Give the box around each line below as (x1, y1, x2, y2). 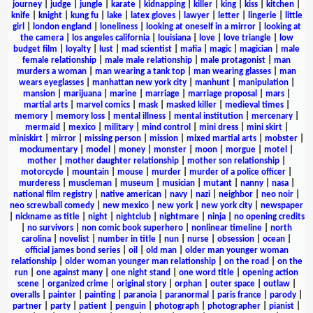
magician (240, 44, 272, 54)
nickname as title (15, 212, 80, 221)
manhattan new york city (92, 78, 187, 87)
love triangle (223, 33, 271, 43)
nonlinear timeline (191, 223, 262, 233)
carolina (22, 234, 51, 244)
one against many (36, 268, 103, 277)
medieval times (224, 100, 284, 110)
